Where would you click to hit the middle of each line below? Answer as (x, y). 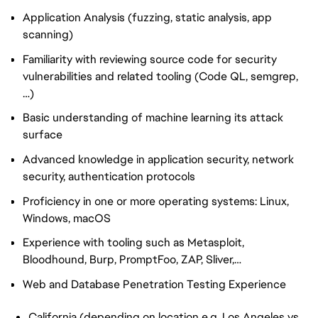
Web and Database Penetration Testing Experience (154, 284)
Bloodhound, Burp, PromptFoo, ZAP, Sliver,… (132, 260)
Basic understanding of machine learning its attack (153, 118)
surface (43, 135)
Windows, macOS (67, 218)
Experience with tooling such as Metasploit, (133, 243)
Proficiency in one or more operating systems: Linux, (156, 201)
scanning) (48, 34)
